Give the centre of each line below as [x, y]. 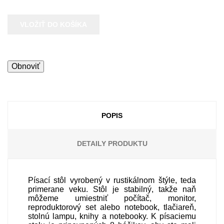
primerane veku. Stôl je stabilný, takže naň [112, 189]
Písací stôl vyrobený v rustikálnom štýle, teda [112, 180]
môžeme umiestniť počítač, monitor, [112, 198]
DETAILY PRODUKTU [112, 143]
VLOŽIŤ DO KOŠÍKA [53, 24]
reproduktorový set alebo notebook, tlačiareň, [112, 207]
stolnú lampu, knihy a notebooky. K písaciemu [112, 216]
